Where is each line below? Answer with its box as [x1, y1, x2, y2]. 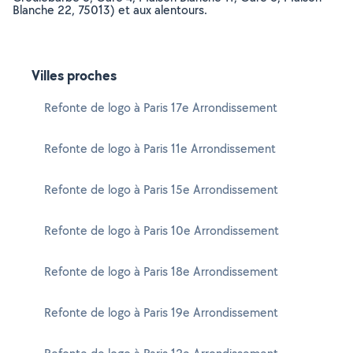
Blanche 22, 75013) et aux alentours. [13, 2, 207, 18]
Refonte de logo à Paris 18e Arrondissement [44, 263, 278, 280]
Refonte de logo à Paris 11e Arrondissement [44, 140, 276, 157]
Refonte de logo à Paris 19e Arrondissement [44, 304, 278, 321]
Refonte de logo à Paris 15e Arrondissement [44, 181, 278, 198]
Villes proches [32, 65, 117, 85]
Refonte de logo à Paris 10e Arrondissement [44, 222, 279, 239]
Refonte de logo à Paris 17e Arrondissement [44, 99, 277, 116]
